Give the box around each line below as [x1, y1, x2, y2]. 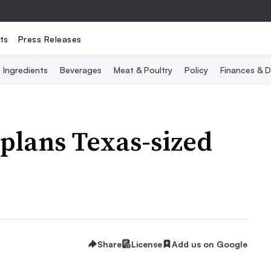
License [131, 238, 162, 249]
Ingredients [3, 65, 48, 75]
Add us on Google [172, 238, 247, 249]
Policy [184, 65, 208, 75]
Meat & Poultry [114, 65, 172, 75]
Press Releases [18, 33, 82, 44]
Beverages [60, 65, 102, 75]
